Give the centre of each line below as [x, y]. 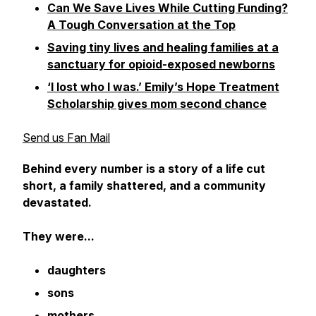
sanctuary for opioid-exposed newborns [161, 64]
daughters [77, 270]
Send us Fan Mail [66, 138]
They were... [59, 236]
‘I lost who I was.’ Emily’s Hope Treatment [163, 87]
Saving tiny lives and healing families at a [163, 47]
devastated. [57, 202]
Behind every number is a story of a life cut [144, 169]
